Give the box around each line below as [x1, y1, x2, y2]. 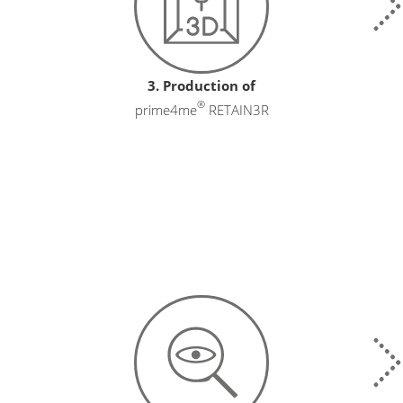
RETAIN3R [204, 100, 269, 119]
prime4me [134, 100, 197, 119]
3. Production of [148, 76, 255, 94]
